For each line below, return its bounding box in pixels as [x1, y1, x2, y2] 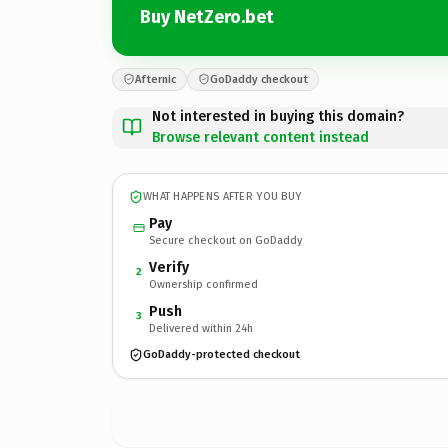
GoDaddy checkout [210, 72, 308, 86]
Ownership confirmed [149, 277, 258, 291]
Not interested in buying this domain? [152, 107, 404, 125]
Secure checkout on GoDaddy [149, 233, 302, 247]
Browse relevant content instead [152, 128, 369, 146]
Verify [149, 258, 189, 276]
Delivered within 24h [149, 321, 253, 335]
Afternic [135, 72, 176, 86]
